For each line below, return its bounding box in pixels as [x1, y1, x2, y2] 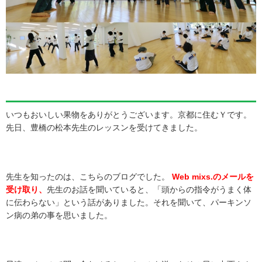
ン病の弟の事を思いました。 [6, 211, 112, 220]
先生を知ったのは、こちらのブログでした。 [6, 172, 172, 182]
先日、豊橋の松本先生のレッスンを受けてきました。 [6, 123, 202, 133]
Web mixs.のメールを [172, 172, 254, 182]
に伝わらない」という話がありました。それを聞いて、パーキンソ [6, 198, 251, 208]
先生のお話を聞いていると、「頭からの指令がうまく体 [47, 185, 251, 195]
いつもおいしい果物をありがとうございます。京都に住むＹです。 [6, 110, 251, 120]
